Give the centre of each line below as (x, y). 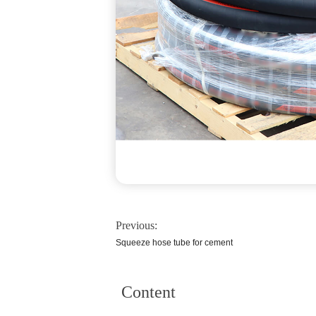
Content (148, 292)
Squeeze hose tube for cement (174, 243)
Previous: (136, 225)
